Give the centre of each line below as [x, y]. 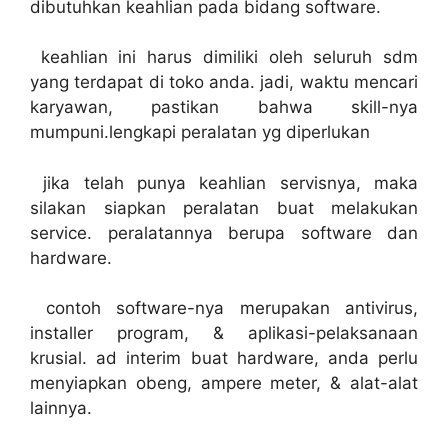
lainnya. [61, 408]
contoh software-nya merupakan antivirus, [224, 308]
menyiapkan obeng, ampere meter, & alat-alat [224, 383]
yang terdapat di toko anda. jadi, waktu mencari [224, 82]
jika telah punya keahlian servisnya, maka [224, 182]
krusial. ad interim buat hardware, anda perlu [224, 358]
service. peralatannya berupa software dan [224, 232]
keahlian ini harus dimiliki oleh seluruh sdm [224, 57]
